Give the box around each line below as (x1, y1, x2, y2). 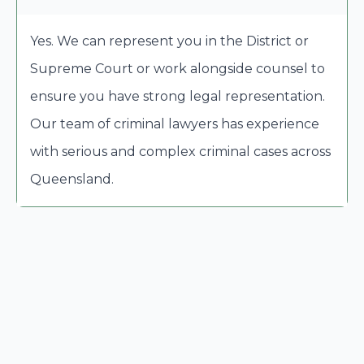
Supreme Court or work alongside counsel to (30, 60, 325, 76)
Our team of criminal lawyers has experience (30, 115, 319, 132)
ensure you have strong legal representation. (30, 88, 325, 104)
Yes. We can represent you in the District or (30, 32, 309, 49)
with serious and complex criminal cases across (30, 143, 331, 159)
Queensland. (30, 171, 114, 187)
